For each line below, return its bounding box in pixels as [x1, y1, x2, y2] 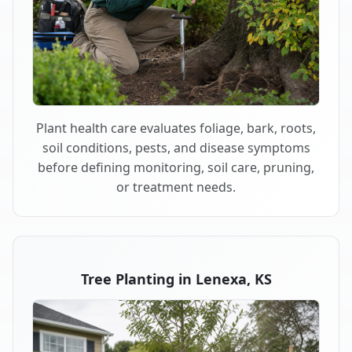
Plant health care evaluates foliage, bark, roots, [36, 119, 316, 137]
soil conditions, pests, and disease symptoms [42, 138, 310, 156]
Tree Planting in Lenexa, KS [80, 269, 272, 288]
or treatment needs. [116, 178, 236, 196]
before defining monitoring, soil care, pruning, [38, 158, 314, 176]
